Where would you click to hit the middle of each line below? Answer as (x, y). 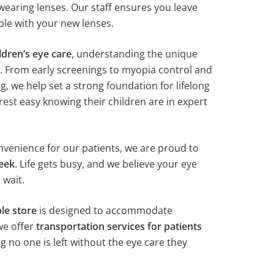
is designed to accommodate (104, 210)
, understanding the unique (134, 54)
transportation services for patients (119, 226)
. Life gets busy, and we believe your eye (106, 164)
